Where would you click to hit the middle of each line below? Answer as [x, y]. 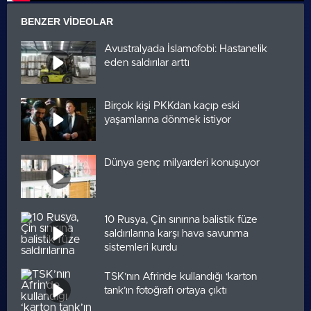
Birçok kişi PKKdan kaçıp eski [172, 106]
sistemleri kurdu [141, 247]
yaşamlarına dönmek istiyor [168, 119]
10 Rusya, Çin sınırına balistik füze [181, 219]
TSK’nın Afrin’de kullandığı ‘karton [180, 276]
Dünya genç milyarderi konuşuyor [182, 162]
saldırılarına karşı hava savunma [176, 233]
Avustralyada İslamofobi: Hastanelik [186, 49]
